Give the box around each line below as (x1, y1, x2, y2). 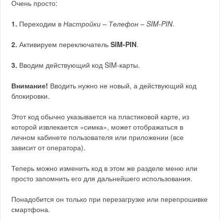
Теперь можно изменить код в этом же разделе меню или (11, 163, 198, 173)
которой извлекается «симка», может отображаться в (11, 122, 184, 132)
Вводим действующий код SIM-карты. (17, 60, 140, 70)
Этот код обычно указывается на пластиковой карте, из (11, 111, 190, 121)
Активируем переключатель (17, 39, 111, 49)
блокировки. (11, 91, 50, 101)
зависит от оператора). (11, 142, 86, 152)
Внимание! (11, 81, 49, 90)
